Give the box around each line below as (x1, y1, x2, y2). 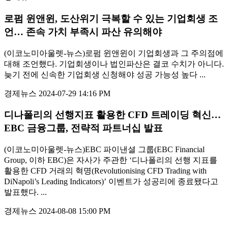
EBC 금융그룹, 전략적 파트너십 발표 (4, 123, 163, 134)
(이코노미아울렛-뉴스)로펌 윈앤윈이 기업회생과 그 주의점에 (4, 48, 223, 58)
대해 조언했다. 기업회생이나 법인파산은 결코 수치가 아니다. (4, 59, 224, 68)
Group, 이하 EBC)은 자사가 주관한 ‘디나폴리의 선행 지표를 (4, 156, 217, 164)
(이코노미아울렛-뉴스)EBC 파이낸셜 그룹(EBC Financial (4, 145, 205, 154)
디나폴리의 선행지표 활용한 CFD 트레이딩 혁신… (4, 109, 221, 121)
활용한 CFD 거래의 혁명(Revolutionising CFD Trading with (4, 166, 207, 175)
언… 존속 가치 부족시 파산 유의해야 (4, 26, 162, 37)
